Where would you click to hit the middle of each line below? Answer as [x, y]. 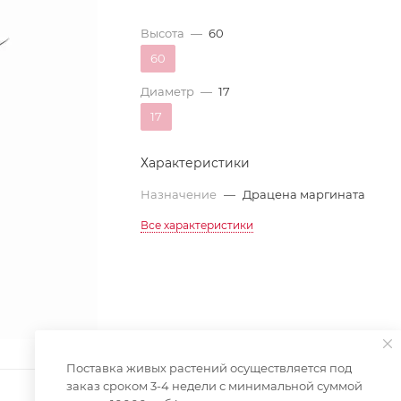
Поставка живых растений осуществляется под [209, 368]
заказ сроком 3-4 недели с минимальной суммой [214, 386]
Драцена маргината [304, 194]
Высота [163, 33]
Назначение [180, 194]
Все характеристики [197, 225]
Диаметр [168, 91]
